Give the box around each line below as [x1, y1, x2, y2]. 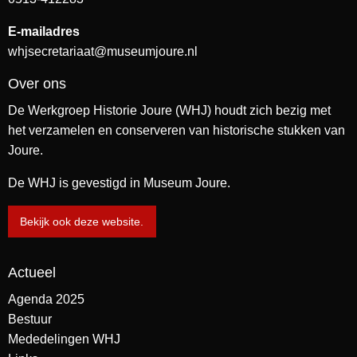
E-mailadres [8, 24, 80, 38]
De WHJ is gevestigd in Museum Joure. [8, 175, 230, 190]
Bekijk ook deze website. [20, 215, 144, 229]
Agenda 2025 [8, 292, 84, 307]
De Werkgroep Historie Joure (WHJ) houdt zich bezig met [8, 103, 331, 117]
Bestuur [8, 312, 52, 327]
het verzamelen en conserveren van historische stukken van [8, 123, 345, 137]
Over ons [8, 75, 66, 92]
